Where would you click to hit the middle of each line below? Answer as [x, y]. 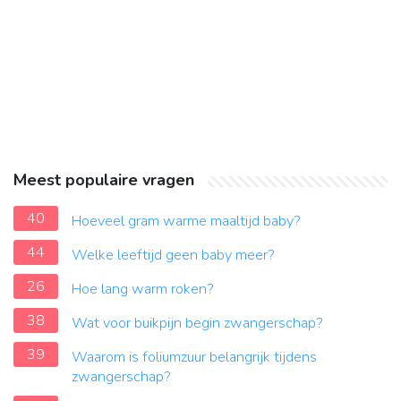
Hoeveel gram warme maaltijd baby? [186, 222]
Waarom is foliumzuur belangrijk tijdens [194, 358]
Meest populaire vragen [104, 180]
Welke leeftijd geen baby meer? [173, 256]
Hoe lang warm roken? [143, 290]
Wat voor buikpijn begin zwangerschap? [197, 324]
